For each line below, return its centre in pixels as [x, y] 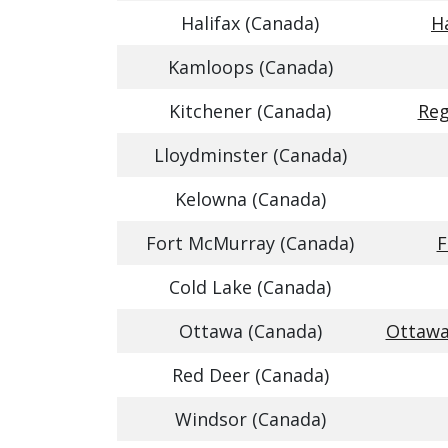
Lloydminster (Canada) [250, 155]
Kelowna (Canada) [250, 199]
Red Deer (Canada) [250, 375]
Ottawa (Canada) [250, 331]
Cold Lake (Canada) [250, 287]
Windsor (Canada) [250, 419]
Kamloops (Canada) [250, 67]
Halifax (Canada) [250, 23]
